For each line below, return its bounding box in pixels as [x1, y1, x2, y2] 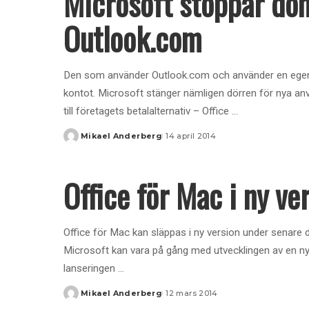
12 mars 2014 [166, 288, 218, 298]
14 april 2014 [166, 130, 217, 141]
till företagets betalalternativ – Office [63, 104, 232, 117]
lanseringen [63, 261, 118, 275]
